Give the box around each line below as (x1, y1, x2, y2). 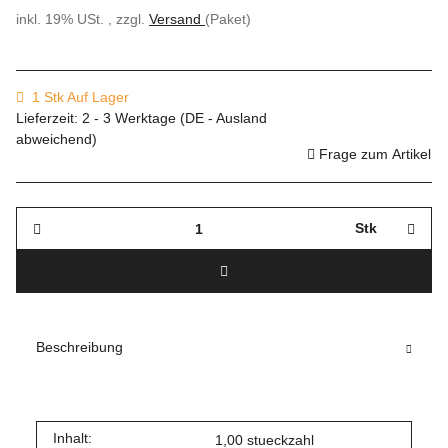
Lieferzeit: (16, 110, 82, 127)
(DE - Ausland (180, 110, 267, 127)
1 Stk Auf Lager (32, 89, 129, 106)
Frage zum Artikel (319, 146, 431, 163)
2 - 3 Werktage (82, 110, 180, 127)
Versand (149, 11, 205, 28)
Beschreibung (36, 339, 123, 356)
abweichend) (16, 131, 97, 148)
